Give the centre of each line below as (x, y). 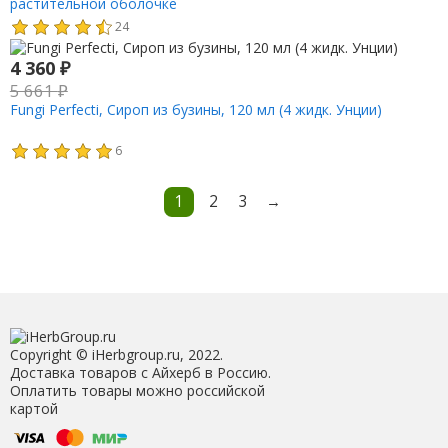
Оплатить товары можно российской (137, 390)
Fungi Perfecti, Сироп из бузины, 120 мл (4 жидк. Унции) (195, 110)
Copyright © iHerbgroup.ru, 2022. (116, 354)
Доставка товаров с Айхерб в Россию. (140, 372)
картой (33, 408)
